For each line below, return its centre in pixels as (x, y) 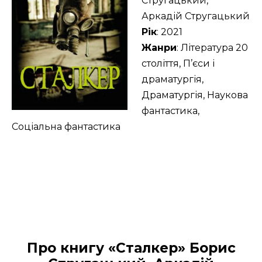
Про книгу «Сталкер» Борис (131, 248)
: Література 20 (212, 47)
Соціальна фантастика (66, 126)
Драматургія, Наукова (195, 95)
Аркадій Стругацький (196, 16)
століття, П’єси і (178, 63)
